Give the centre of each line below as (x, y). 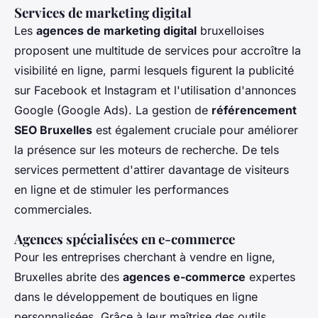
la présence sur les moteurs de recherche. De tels (147, 149)
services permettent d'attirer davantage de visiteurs (152, 169)
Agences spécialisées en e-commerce (125, 238)
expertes (270, 276)
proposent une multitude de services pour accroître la (158, 50)
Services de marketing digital (103, 12)
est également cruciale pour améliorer (195, 130)
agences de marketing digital (116, 30)
